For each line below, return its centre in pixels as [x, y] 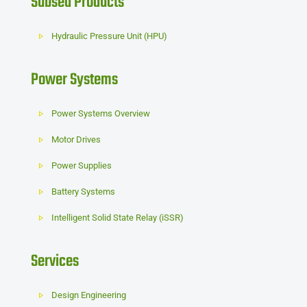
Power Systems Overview [101, 114]
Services [55, 262]
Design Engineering [89, 295]
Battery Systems [84, 192]
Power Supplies [82, 166]
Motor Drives [76, 140]
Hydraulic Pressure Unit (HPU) [110, 36]
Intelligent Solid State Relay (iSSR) [118, 218]
